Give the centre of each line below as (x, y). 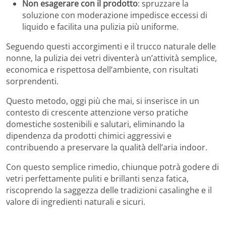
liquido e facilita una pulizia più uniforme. (100, 26)
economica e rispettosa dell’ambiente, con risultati (102, 69)
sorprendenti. (32, 81)
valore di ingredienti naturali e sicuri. (76, 202)
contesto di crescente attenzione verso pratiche (97, 112)
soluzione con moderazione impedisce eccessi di (115, 15)
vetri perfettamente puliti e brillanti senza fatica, (97, 178)
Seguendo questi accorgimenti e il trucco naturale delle (111, 46)
